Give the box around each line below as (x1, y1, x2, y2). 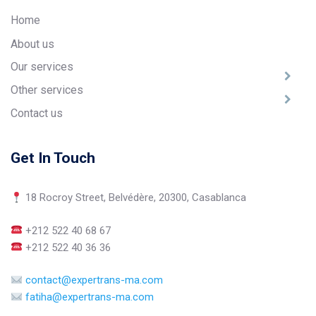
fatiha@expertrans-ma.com (25, 291, 154, 304)
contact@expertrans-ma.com (23, 274, 164, 287)
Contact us (11, 107, 63, 121)
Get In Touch (11, 150, 95, 167)
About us (11, 37, 54, 51)
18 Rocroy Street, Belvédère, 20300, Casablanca (23, 191, 247, 205)
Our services (11, 60, 73, 74)
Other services (11, 83, 83, 97)
